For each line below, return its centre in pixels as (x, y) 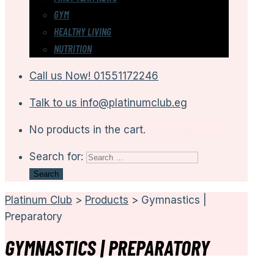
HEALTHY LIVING (83, 31)
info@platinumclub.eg (134, 103)
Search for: (56, 157)
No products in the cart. (87, 130)
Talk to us (53, 103)
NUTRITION (73, 48)
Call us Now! (60, 76)
